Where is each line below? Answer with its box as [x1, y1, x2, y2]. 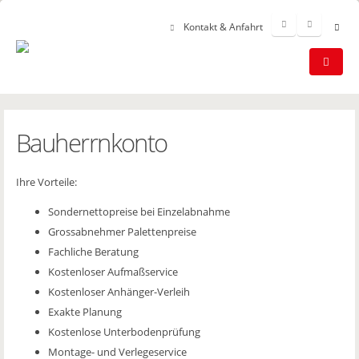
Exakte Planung [48, 304, 122, 319]
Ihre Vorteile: [16, 175, 77, 189]
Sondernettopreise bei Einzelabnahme [48, 204, 230, 219]
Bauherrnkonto [16, 126, 167, 159]
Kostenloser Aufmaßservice [48, 264, 178, 279]
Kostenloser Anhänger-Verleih [48, 284, 190, 299]
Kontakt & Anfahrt [184, 20, 264, 33]
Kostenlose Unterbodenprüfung [48, 324, 200, 339]
